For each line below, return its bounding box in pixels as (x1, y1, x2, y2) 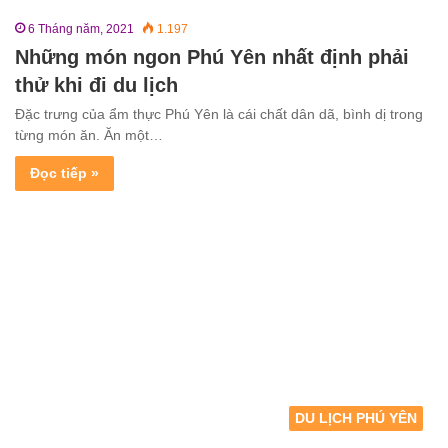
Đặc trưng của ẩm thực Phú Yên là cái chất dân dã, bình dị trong (15, 105, 423, 122)
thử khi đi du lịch (15, 73, 178, 96)
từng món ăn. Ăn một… (15, 126, 163, 143)
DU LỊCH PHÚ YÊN (295, 409, 417, 426)
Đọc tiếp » (30, 164, 99, 181)
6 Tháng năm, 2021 (28, 21, 134, 36)
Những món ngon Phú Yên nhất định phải (15, 45, 409, 68)
